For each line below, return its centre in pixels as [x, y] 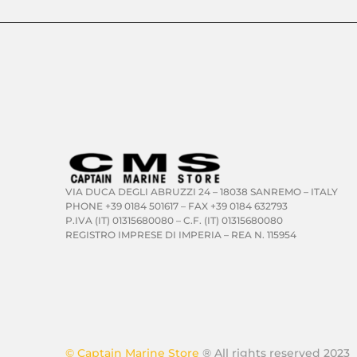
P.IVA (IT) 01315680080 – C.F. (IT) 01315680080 [174, 221]
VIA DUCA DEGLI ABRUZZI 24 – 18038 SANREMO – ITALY [202, 192]
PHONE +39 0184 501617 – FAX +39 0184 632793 [177, 206]
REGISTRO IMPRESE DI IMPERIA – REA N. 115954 [181, 235]
